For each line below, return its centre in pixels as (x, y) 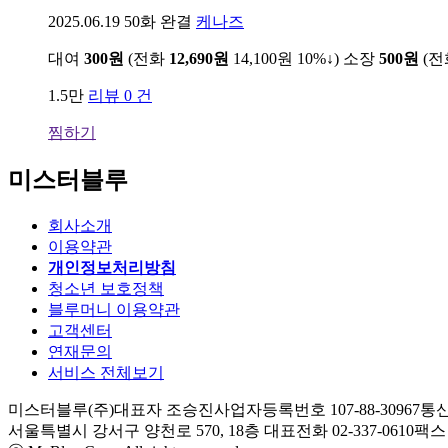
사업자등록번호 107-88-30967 (317, 410)
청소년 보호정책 (106, 289)
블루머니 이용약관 (114, 310)
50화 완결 (158, 22)
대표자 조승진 (164, 410)
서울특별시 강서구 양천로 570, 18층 (136, 431)
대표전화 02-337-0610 (339, 431)
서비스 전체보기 (106, 373)
